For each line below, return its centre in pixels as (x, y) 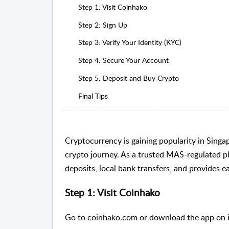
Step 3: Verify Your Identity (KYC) (130, 42)
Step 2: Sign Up (102, 25)
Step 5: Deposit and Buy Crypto (128, 78)
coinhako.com (112, 217)
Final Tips (93, 96)
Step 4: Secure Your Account (123, 60)
